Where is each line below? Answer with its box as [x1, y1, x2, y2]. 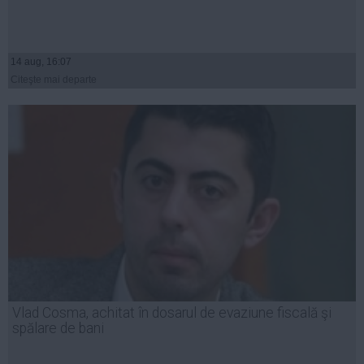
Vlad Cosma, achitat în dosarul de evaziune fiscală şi [12, 305, 331, 322]
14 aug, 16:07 [11, 56, 71, 68]
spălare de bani [12, 320, 104, 337]
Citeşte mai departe [11, 74, 97, 86]
